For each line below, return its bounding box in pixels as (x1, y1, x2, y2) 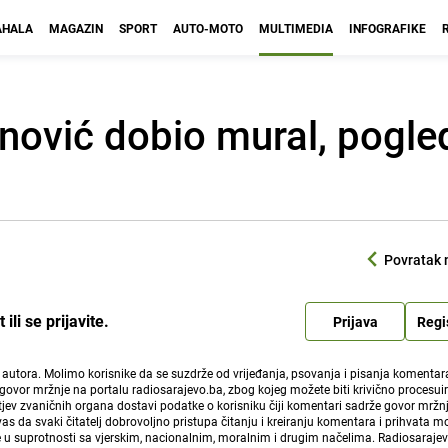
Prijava (332, 311, 378, 331)
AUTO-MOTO (173, 20, 243, 36)
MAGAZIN (49, 20, 103, 36)
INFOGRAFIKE (349, 20, 426, 36)
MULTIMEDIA (259, 20, 333, 36)
